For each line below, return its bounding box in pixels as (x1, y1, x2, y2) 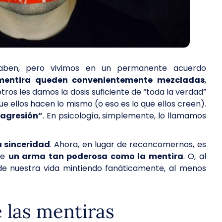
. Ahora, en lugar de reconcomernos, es (50, 139, 206, 150)
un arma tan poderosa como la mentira (8, 151, 183, 162)
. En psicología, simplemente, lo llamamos (43, 110, 206, 121)
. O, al (183, 151, 206, 162)
